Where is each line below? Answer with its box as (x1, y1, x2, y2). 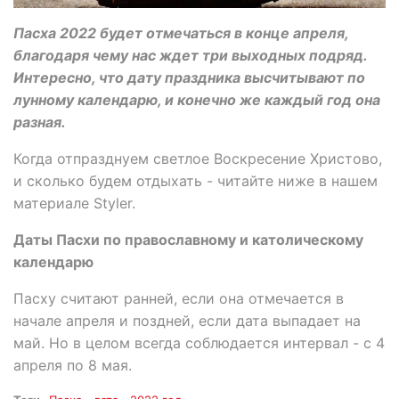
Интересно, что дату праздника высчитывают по (13, 68, 365, 86)
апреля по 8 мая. (13, 355, 132, 374)
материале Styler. (13, 193, 135, 212)
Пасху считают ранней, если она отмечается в (13, 289, 344, 307)
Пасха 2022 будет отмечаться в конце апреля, (13, 23, 348, 42)
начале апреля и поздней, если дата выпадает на (13, 311, 361, 330)
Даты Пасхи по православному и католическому (13, 230, 363, 248)
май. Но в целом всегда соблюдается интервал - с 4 (13, 333, 385, 352)
